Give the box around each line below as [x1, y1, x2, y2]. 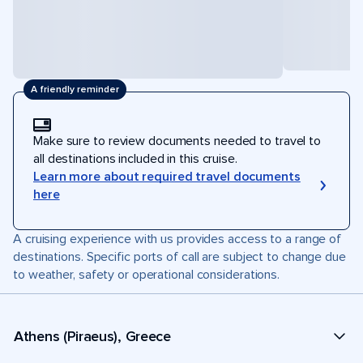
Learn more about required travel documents [33, 169, 301, 185]
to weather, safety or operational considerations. [13, 267, 280, 283]
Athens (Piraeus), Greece [14, 327, 171, 345]
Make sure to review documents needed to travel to [33, 133, 322, 149]
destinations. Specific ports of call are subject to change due [13, 249, 346, 265]
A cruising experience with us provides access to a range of [13, 231, 342, 247]
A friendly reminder [31, 83, 119, 96]
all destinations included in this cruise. [33, 151, 237, 167]
